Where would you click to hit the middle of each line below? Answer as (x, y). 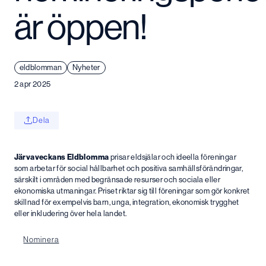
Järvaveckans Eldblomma (61, 156)
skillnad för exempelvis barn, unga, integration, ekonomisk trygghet (126, 202)
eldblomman (41, 67)
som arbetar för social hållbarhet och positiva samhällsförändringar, (129, 168)
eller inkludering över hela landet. (71, 213)
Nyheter (86, 67)
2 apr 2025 (32, 83)
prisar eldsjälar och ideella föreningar (172, 156)
